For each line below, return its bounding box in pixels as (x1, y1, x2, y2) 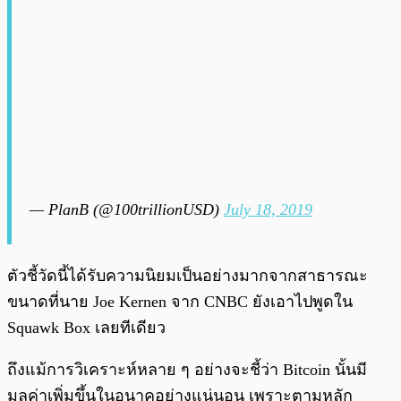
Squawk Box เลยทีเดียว (7, 318, 166, 337)
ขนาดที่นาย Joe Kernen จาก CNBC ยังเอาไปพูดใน (7, 292, 353, 311)
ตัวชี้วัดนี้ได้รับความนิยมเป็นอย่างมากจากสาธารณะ (7, 266, 368, 285)
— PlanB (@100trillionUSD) (30, 200, 224, 218)
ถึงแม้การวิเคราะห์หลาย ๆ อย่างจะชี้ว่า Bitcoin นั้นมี (7, 360, 367, 379)
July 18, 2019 (224, 200, 312, 218)
